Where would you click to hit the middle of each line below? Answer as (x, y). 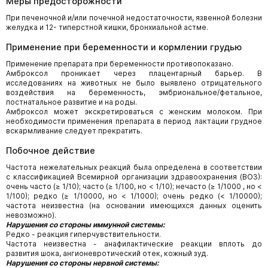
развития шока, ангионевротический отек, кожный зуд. (107, 253)
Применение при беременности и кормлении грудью (124, 47)
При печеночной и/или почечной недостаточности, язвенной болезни (134, 18)
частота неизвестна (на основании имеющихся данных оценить (134, 205)
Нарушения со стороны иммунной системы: (86, 225)
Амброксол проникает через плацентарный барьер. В (134, 73)
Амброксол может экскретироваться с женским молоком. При (134, 112)
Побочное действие (51, 150)
